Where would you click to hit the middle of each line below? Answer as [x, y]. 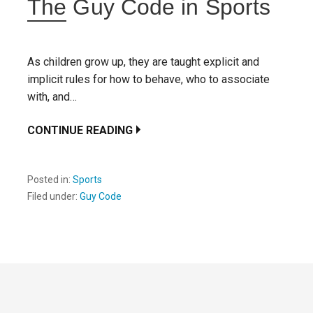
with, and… [52, 96]
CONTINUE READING [80, 130]
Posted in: [50, 179]
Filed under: [53, 196]
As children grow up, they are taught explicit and [143, 61]
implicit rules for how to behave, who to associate [148, 79]
